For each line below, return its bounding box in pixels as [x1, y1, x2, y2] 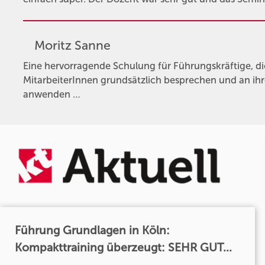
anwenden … [22, 89, 80, 100]
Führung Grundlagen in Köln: [15, 223, 170, 237]
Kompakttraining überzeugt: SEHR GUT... [15, 240, 232, 254]
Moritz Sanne [34, 38, 111, 54]
